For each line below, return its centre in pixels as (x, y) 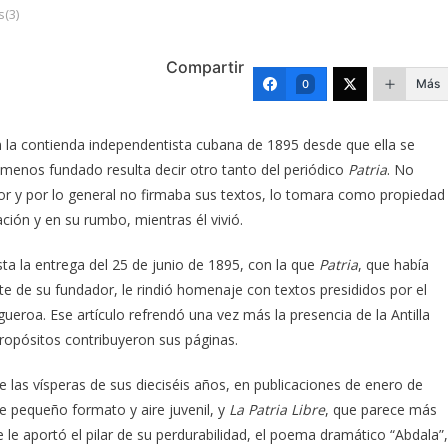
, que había (393, 264)
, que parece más (381, 409)
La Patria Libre (277, 409)
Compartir (205, 66)
